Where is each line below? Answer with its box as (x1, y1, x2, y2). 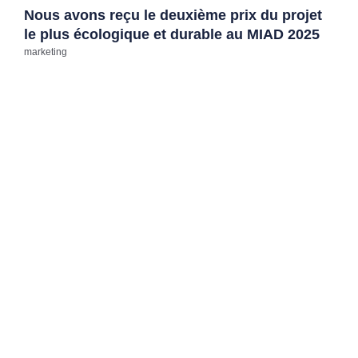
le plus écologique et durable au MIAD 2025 (24, 26, 320, 43)
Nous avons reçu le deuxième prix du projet (24, 7, 322, 24)
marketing (24, 46, 67, 58)
